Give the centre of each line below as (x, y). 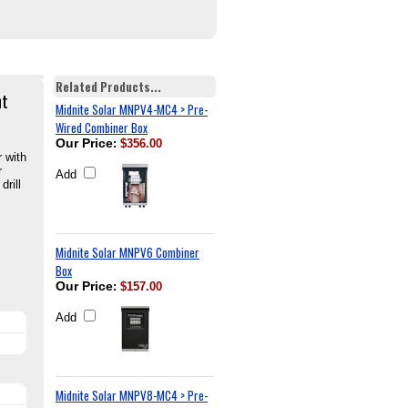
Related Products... (108, 86)
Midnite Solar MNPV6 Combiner (127, 252)
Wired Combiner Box (102, 127)
